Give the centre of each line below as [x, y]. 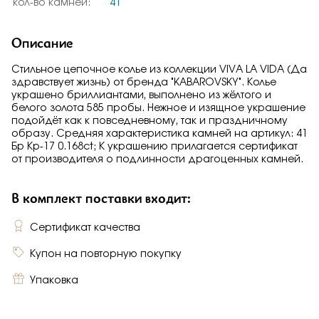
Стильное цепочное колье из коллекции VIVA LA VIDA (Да [159, 70]
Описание [42, 43]
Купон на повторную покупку [106, 254]
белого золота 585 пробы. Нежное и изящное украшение [158, 108]
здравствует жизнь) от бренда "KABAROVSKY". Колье [144, 83]
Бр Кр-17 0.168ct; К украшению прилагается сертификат [155, 147]
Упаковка [54, 280]
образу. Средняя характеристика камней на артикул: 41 [159, 134]
